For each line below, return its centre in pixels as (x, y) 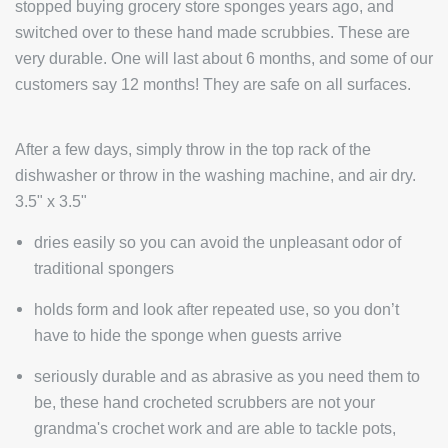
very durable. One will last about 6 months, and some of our (224, 58)
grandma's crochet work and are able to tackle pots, (214, 428)
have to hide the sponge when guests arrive (187, 335)
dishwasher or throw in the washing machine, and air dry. (217, 175)
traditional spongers (103, 268)
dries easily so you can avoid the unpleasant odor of (217, 242)
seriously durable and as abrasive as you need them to (226, 376)
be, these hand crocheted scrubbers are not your (204, 402)
